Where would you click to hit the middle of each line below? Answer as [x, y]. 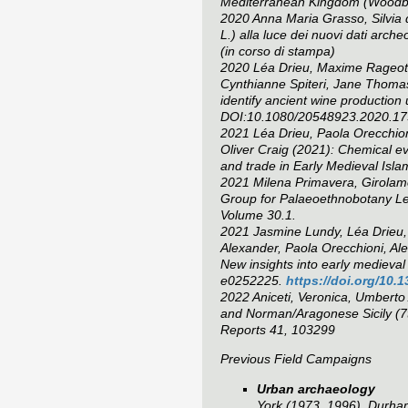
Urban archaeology [316, 388]
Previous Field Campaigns [296, 359]
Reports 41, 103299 [278, 329]
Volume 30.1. [258, 214]
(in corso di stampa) [278, 51]
